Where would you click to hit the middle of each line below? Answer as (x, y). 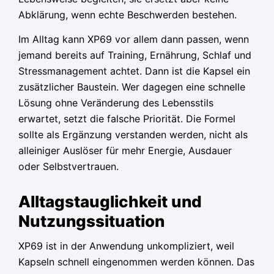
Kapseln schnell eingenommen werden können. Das (136, 262)
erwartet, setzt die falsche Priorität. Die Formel (127, 119)
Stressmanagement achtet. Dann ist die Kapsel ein (134, 71)
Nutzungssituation (91, 221)
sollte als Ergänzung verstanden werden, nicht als (133, 135)
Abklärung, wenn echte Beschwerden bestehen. (128, 15)
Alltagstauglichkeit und (110, 201)
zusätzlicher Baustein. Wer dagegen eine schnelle (132, 87)
